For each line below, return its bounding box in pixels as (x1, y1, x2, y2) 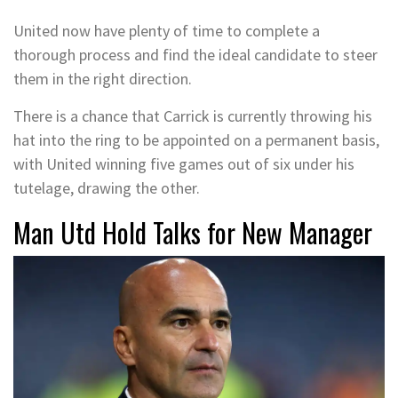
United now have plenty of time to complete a (13, 20, 320, 41)
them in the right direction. (13, 68, 192, 89)
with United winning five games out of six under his (13, 154, 354, 174)
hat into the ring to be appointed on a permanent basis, (13, 130, 379, 150)
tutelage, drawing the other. (13, 178, 200, 198)
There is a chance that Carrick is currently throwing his (13, 106, 372, 126)
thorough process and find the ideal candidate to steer (13, 44, 378, 65)
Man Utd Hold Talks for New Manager (13, 212, 372, 252)
